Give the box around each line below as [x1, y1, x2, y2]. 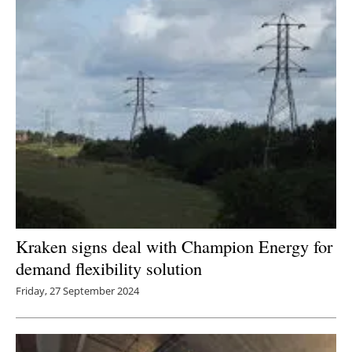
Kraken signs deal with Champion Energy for [16, 233, 332, 258]
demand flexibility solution [16, 255, 202, 280]
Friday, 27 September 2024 [16, 283, 139, 298]
